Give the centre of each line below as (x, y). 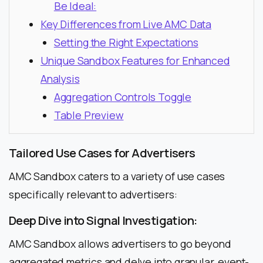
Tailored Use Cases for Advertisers (102, 153)
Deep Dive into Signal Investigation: (103, 220)
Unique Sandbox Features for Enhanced (135, 60)
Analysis (60, 78)
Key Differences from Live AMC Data (126, 24)
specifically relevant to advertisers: (93, 194)
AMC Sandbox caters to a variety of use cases (117, 176)
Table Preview (89, 115)
